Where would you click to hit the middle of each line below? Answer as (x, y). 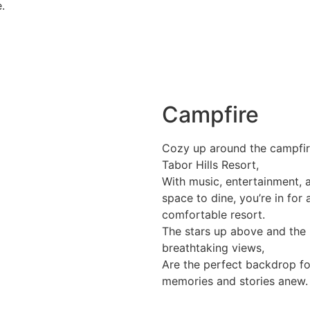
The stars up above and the (234, 231)
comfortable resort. (213, 215)
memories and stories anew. (235, 281)
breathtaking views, (213, 248)
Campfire (210, 115)
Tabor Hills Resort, (210, 165)
